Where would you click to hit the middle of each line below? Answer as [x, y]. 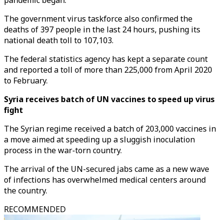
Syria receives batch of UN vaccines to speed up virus [109, 99]
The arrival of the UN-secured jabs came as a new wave [107, 169]
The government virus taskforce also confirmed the [98, 19]
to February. [26, 81]
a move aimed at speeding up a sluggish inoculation [99, 139]
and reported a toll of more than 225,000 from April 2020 [108, 70]
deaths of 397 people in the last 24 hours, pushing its [102, 29]
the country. [26, 191]
